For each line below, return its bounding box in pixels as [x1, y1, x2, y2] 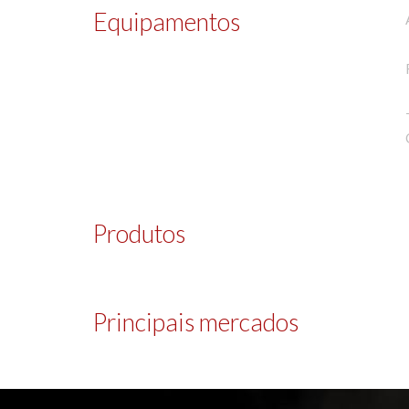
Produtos [93, 218, 185, 249]
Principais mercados [93, 307, 299, 338]
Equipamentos [93, 6, 240, 37]
